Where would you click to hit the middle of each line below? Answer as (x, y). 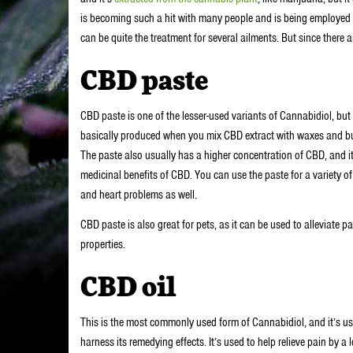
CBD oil (128, 288)
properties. (104, 244)
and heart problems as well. (139, 195)
